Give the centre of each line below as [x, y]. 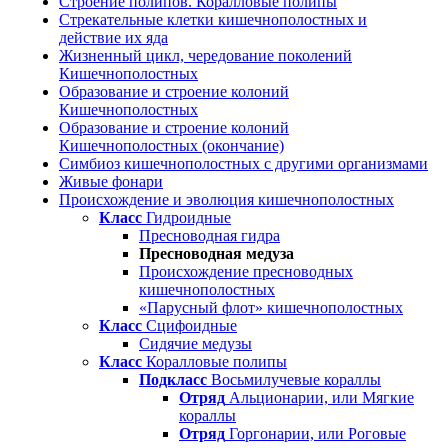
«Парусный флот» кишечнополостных [271, 307]
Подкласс [173, 379]
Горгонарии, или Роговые [315, 433]
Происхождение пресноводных [246, 271]
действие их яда [113, 37]
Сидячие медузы [195, 343]
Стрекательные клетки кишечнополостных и [213, 19]
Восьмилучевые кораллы [294, 379]
